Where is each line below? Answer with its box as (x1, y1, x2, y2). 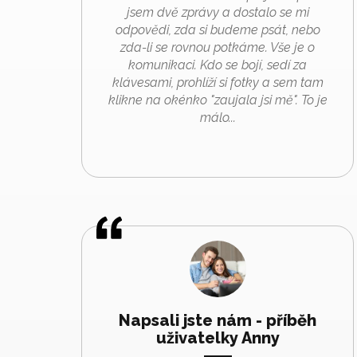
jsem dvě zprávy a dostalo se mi (126, 4, 309, 20)
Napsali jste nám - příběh (119, 310, 316, 330)
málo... (199, 109, 236, 125)
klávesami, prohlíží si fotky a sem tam (112, 74, 324, 90)
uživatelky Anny (155, 328, 280, 347)
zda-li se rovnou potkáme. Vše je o (120, 39, 315, 55)
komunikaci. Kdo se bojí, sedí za (128, 57, 307, 73)
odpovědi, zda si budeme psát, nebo (115, 22, 320, 37)
